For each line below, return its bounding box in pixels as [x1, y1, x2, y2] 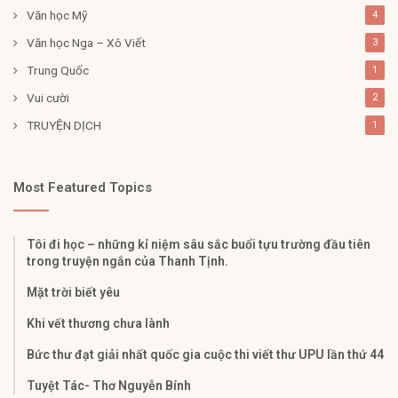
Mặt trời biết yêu [27, 284, 120, 299]
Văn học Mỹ [27, 7, 87, 22]
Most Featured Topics [13, 179, 152, 195]
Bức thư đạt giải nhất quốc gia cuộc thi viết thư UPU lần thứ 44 [27, 346, 384, 362]
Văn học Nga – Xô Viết [27, 35, 146, 50]
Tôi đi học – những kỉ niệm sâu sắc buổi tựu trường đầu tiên [27, 236, 370, 251]
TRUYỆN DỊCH [27, 117, 101, 132]
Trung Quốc [27, 62, 89, 77]
